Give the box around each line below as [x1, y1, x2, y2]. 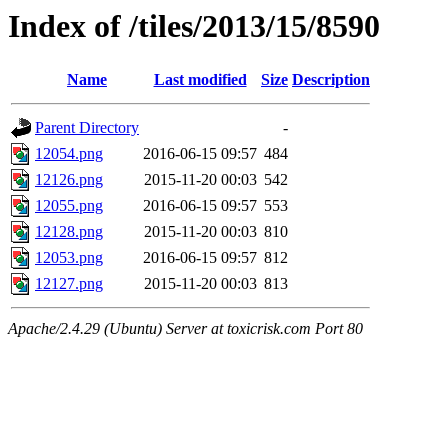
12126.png [35, 171, 103, 189]
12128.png [35, 223, 103, 241]
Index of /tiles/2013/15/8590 [8, 8, 380, 44]
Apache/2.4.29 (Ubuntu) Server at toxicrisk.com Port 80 [8, 320, 363, 338]
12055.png [35, 197, 103, 215]
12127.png [35, 275, 103, 293]
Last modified [153, 71, 247, 89]
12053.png [35, 249, 103, 267]
